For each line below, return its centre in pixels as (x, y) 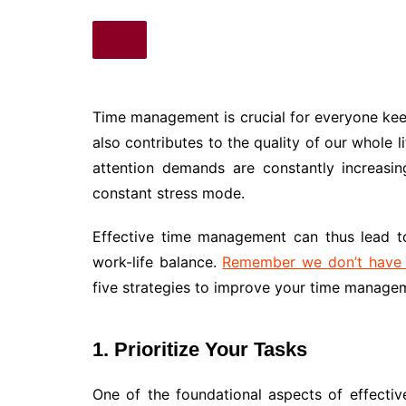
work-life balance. (158, 261)
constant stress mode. (169, 193)
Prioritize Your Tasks (211, 349)
